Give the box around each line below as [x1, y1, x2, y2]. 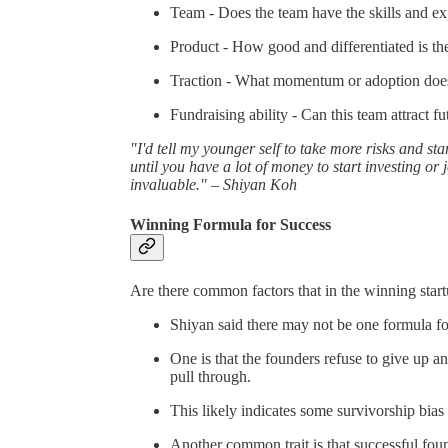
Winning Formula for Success [130, 215, 331, 233]
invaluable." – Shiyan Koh [130, 176, 297, 194]
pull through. [170, 367, 251, 385]
